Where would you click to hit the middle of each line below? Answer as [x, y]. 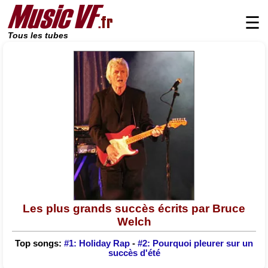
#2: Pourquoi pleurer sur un [195, 243]
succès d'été [134, 253]
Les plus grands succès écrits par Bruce [134, 209]
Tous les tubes [38, 36]
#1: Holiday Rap [97, 243]
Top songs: [39, 243]
